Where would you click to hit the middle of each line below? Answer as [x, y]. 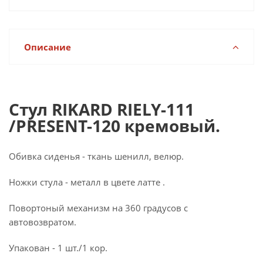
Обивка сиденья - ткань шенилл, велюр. [96, 156]
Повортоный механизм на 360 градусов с [98, 208]
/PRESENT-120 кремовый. [114, 126]
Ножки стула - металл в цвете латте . [87, 182]
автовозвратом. [43, 222]
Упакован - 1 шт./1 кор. [58, 248]
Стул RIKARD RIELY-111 [102, 109]
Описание [48, 47]
